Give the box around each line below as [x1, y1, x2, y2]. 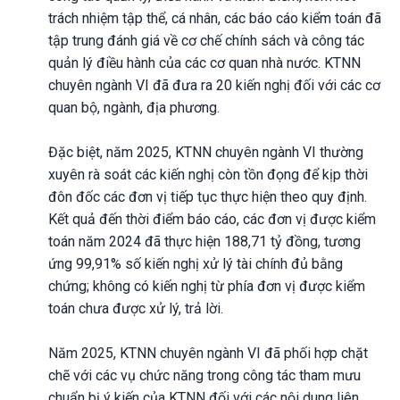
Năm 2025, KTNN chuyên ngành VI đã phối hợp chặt [48, 344, 368, 362]
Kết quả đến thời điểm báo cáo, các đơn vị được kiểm [48, 210, 376, 228]
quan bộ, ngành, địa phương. [48, 98, 220, 116]
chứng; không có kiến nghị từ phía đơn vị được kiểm [48, 277, 365, 295]
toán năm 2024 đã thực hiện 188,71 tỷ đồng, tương [48, 232, 361, 250]
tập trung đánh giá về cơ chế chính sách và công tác [48, 31, 364, 49]
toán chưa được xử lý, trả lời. [48, 299, 223, 317]
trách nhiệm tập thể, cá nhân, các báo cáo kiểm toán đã [48, 9, 381, 27]
